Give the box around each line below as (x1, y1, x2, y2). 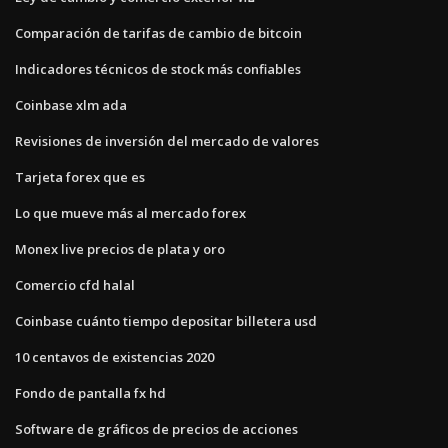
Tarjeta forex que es (15, 167, 145, 186)
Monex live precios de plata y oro (15, 239, 225, 258)
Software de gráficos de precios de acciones (15, 419, 298, 438)
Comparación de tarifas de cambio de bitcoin (15, 23, 302, 42)
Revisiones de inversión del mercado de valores (15, 131, 319, 150)
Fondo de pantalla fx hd (15, 383, 166, 402)
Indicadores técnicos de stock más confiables (15, 59, 301, 78)
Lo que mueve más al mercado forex (15, 203, 246, 222)
